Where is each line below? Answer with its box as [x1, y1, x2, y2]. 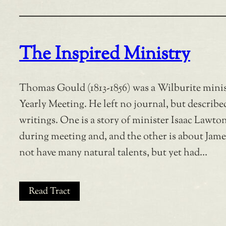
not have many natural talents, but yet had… [19, 146, 207, 161]
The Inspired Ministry [19, 41, 190, 68]
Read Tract [29, 185, 70, 199]
